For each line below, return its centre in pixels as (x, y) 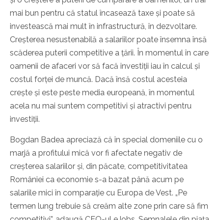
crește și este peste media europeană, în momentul (102, 93)
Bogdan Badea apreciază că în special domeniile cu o (106, 140)
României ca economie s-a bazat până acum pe (97, 180)
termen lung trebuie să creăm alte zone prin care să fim (109, 206)
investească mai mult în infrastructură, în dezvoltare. (103, 27)
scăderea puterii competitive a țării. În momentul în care (109, 53)
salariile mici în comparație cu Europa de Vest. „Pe (98, 193)
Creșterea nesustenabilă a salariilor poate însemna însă (108, 40)
